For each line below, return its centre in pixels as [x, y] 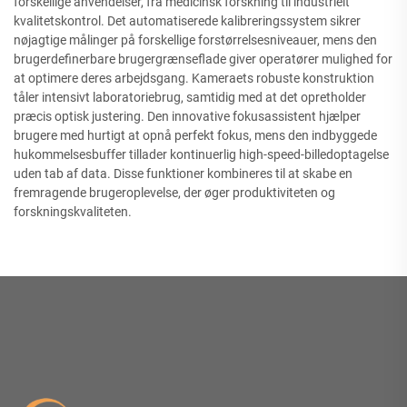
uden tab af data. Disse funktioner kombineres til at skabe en [183, 174]
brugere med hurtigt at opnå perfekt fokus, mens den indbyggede [195, 135]
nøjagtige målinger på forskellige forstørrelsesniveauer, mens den [195, 40]
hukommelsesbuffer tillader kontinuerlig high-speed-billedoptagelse [201, 154]
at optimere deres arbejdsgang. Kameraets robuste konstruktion [194, 78]
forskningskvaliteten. [73, 212]
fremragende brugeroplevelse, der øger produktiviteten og [174, 193]
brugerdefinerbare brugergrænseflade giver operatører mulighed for [203, 59]
